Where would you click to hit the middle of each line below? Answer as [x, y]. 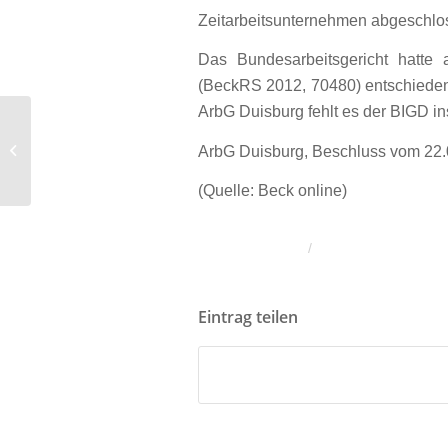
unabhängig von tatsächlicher [119, 150]
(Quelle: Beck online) [272, 191]
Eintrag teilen [248, 316]
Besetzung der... [82, 171]
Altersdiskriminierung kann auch [127, 129]
